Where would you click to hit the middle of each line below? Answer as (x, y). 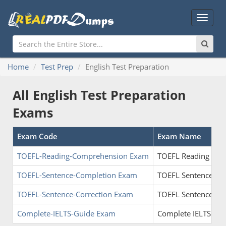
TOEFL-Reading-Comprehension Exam (83, 156)
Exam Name (179, 136)
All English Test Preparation (99, 95)
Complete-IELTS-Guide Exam (66, 213)
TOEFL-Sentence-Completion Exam (77, 175)
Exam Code (37, 136)
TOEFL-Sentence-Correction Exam (75, 194)
